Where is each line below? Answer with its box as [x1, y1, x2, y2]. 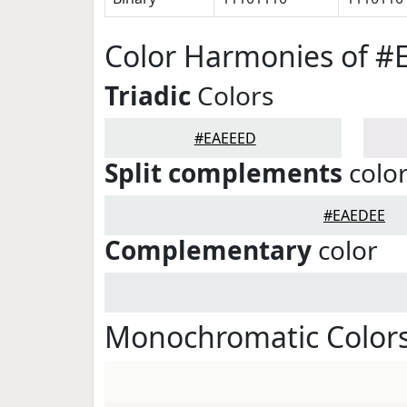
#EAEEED [194, 128, 256, 148]
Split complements [104, 155, 342, 190]
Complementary [104, 233, 312, 267]
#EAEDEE [323, 205, 385, 225]
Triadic [104, 78, 191, 113]
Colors [191, 78, 273, 113]
